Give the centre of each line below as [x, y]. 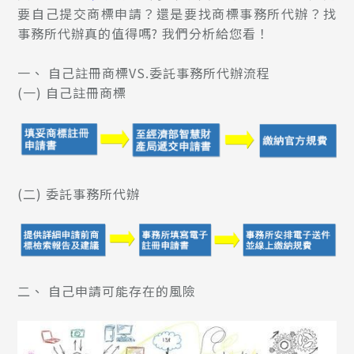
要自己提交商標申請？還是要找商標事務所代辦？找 [177, 14]
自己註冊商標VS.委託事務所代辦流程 [160, 73]
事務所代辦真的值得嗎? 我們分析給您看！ [144, 34]
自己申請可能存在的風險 [122, 290]
